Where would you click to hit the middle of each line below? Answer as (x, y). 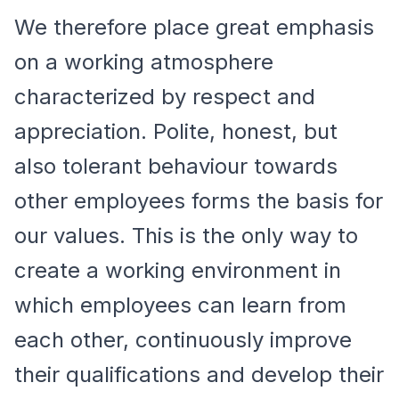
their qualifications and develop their (199, 375)
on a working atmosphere (144, 62)
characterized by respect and (165, 97)
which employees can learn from (180, 305)
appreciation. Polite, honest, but (176, 131)
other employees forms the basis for (199, 201)
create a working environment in (178, 270)
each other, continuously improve (183, 340)
